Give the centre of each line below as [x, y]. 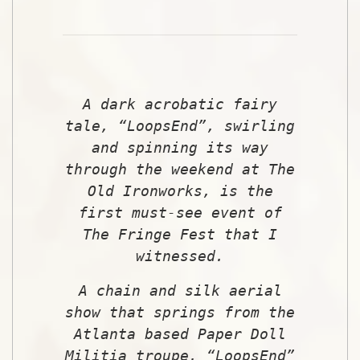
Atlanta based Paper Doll [180, 333]
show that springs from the [180, 312]
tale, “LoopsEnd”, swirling [180, 125]
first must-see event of [180, 212]
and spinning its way [180, 147]
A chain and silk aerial [180, 290]
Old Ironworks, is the [180, 190]
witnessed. [180, 256]
